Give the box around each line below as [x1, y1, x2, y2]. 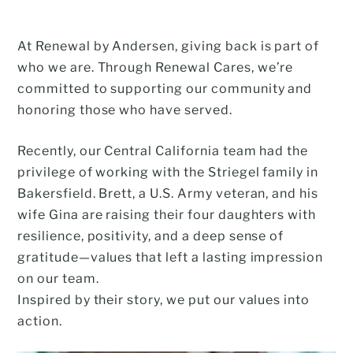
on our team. [17, 270, 99, 286]
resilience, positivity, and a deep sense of [17, 228, 284, 243]
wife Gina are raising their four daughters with [17, 206, 317, 222]
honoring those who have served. [17, 102, 232, 117]
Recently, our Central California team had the [17, 143, 309, 158]
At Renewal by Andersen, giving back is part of [17, 38, 320, 54]
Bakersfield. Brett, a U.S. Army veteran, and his [17, 185, 319, 201]
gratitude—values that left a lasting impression [17, 249, 324, 265]
